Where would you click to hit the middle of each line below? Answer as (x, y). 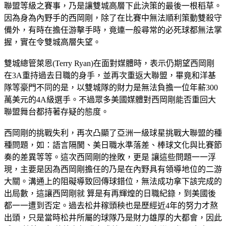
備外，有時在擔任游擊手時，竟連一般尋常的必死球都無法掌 (113, 30)
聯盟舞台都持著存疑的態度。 (56, 111)
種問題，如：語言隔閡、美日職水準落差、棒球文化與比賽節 (113, 145)
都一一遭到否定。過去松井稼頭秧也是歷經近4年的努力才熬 (111, 205)
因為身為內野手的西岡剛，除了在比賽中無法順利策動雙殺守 (113, 18)
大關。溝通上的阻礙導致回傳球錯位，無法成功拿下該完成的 (113, 181)
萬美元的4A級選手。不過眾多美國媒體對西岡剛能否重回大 (110, 99)
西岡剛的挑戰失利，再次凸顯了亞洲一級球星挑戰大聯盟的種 (113, 133)
